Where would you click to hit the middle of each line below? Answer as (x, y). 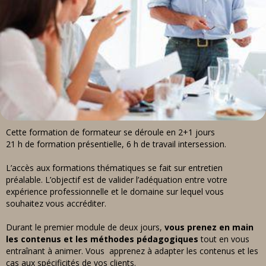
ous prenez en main (211, 227)
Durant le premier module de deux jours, (85, 227)
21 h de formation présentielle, (66, 144)
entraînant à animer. (46, 251)
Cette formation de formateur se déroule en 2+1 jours (110, 132)
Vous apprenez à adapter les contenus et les (172, 251)
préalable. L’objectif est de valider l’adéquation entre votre (117, 179)
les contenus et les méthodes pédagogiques (102, 239)
